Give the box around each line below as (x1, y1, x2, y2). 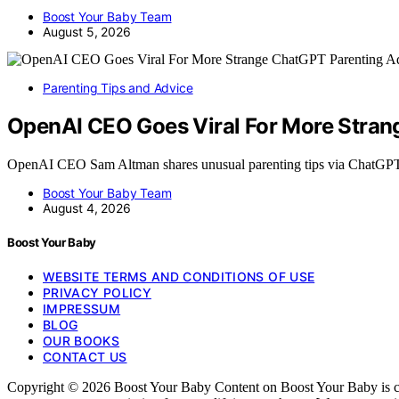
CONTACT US (43, 348, 127, 364)
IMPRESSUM (43, 300, 121, 316)
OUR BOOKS (43, 332, 120, 348)
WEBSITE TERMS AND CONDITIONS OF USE (43, 268, 315, 284)
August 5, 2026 (43, 23, 131, 39)
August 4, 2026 (43, 199, 131, 216)
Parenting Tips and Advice (43, 79, 193, 95)
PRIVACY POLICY (43, 284, 151, 300)
